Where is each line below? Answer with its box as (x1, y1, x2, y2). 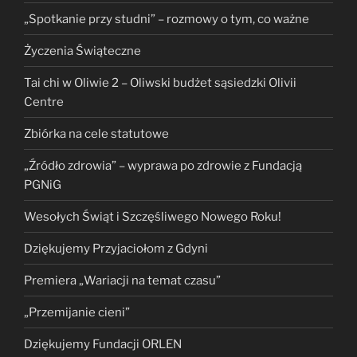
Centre (24, 94, 64, 109)
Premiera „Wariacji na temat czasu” (24, 273, 221, 288)
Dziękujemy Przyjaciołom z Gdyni (24, 241, 208, 256)
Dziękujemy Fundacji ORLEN (24, 336, 182, 351)
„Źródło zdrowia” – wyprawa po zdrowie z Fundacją (24, 158, 302, 173)
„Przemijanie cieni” (24, 304, 130, 320)
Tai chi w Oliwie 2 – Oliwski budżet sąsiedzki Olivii (24, 75, 296, 90)
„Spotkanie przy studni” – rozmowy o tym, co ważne (24, 11, 309, 26)
